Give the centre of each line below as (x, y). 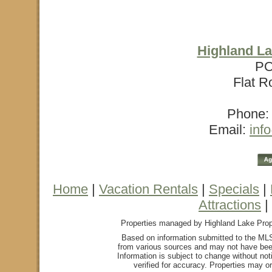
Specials (234, 189)
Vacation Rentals (148, 189)
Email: (229, 130)
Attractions (230, 205)
